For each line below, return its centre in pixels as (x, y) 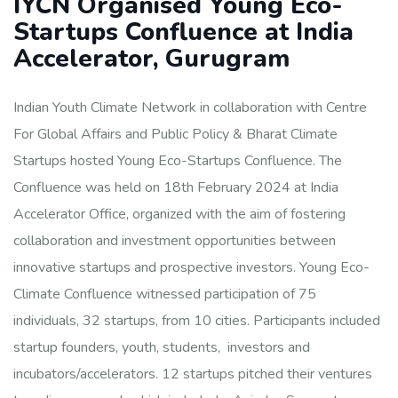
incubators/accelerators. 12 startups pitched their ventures (193, 374)
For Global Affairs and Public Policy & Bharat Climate (175, 134)
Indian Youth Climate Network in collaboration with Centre (190, 107)
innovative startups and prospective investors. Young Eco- (191, 267)
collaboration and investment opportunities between (175, 241)
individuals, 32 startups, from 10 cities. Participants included (197, 321)
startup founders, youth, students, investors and (162, 347)
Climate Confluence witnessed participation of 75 (165, 294)
